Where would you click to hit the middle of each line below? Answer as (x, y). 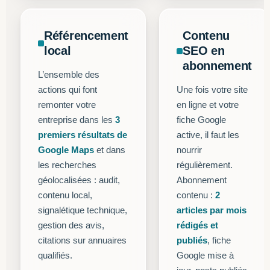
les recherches (67, 165)
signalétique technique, (83, 210)
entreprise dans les (77, 120)
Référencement (86, 36)
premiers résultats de (83, 135)
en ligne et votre (208, 105)
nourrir (190, 150)
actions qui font (67, 89)
